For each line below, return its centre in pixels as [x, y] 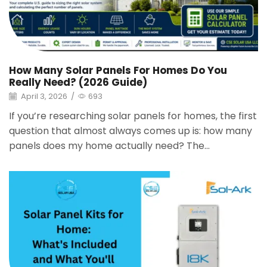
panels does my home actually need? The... [109, 145]
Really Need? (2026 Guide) [78, 83]
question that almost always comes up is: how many [131, 131]
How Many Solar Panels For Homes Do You [118, 71]
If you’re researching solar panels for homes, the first [133, 116]
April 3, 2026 [43, 97]
